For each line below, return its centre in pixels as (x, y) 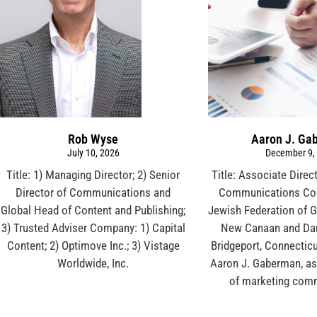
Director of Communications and (93, 192)
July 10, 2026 (93, 152)
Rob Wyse (93, 139)
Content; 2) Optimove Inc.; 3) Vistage (93, 245)
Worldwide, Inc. (93, 263)
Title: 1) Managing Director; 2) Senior (93, 174)
